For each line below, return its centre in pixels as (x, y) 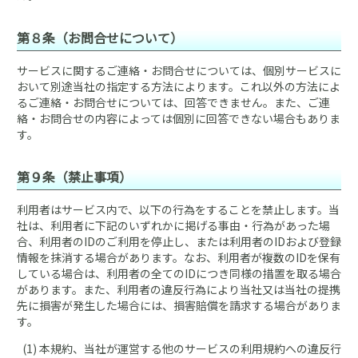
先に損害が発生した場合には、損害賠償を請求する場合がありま (179, 305)
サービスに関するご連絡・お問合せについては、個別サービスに (179, 70)
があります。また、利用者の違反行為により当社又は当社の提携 (179, 289)
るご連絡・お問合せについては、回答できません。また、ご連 (173, 102)
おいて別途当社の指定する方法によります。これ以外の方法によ (179, 86)
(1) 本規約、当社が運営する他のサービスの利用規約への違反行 (182, 348)
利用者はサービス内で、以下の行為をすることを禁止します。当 (178, 209)
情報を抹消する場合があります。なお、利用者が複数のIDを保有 (179, 257)
